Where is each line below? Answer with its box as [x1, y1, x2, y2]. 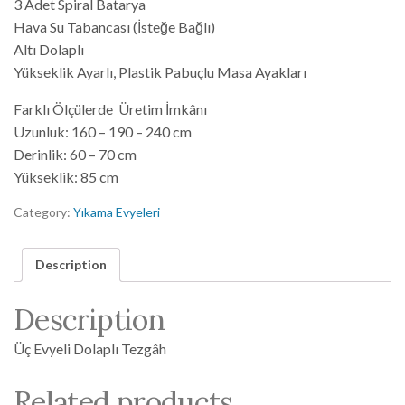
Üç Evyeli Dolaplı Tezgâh [14, 339, 166, 357]
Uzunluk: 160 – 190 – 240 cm [14, 123, 192, 141]
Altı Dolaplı [14, 41, 84, 59]
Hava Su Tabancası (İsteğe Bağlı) [14, 18, 215, 36]
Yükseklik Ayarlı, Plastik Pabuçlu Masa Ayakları [14, 63, 306, 81]
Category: [14, 204, 73, 221]
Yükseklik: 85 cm [14, 168, 118, 186]
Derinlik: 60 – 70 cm [14, 146, 137, 164]
